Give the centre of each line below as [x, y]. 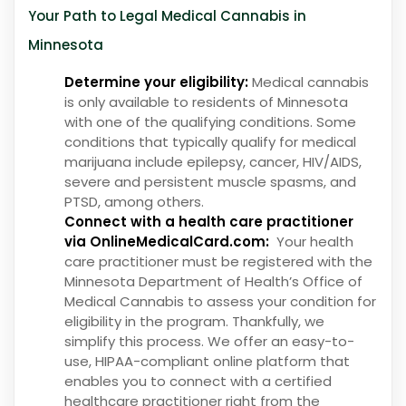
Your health [311, 242]
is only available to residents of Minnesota [206, 102]
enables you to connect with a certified [198, 382]
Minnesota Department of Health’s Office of [213, 282]
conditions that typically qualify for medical [210, 142]
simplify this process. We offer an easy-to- [209, 342]
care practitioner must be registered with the [218, 262]
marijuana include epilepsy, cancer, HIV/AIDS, [213, 162]
